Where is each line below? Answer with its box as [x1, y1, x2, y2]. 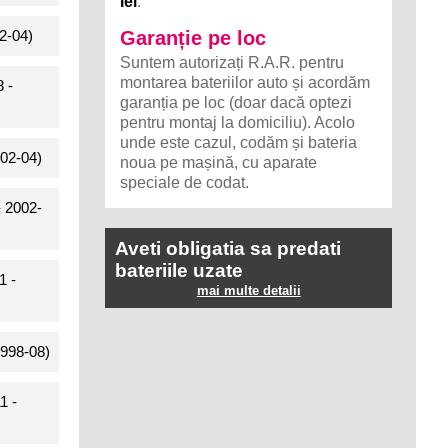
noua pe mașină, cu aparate [120, 154, 318, 171]
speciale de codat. [120, 174, 250, 191]
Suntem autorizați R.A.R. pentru [120, 54, 345, 71]
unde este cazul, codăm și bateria [120, 134, 358, 151]
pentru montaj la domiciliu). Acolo [120, 114, 356, 131]
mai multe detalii [196, 283, 301, 298]
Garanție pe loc [120, 27, 267, 49]
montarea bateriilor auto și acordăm [120, 74, 371, 91]
